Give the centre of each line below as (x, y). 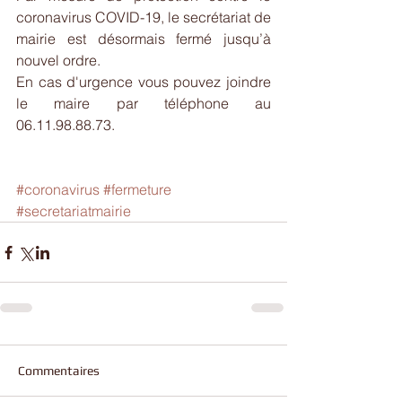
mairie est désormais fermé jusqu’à (144, 39)
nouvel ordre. (58, 60)
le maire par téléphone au (144, 103)
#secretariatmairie (74, 211)
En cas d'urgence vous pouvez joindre (144, 82)
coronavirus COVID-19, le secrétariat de (144, 17)
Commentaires (59, 371)
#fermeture (137, 189)
